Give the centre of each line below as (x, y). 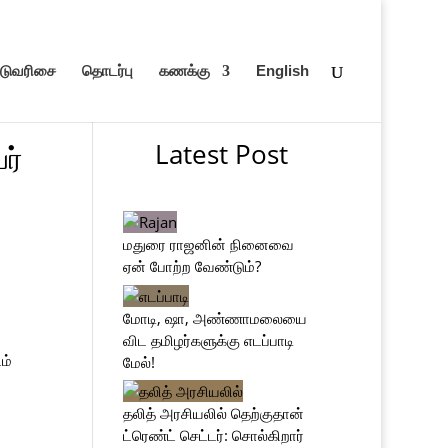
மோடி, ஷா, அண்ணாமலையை (215, 317)
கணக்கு (184, 70)
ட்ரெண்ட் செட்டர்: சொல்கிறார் (214, 435)
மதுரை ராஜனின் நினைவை (209, 244)
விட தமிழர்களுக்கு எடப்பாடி (209, 339)
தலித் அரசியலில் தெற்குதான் (214, 413)
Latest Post (222, 154)
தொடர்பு (107, 70)
